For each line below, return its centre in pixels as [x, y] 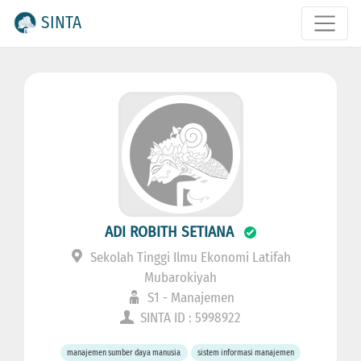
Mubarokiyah [180, 278]
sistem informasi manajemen [245, 353]
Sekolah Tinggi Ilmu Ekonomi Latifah [189, 258]
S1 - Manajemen [189, 298]
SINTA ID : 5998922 [189, 318]
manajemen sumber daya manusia [124, 353]
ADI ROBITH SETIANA [169, 232]
